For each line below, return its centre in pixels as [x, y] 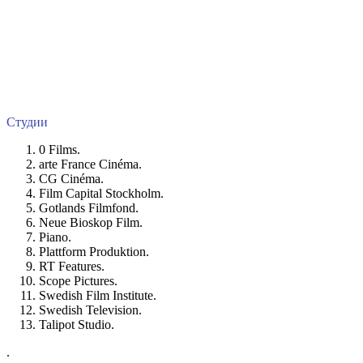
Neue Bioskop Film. [91, 223]
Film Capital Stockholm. [101, 194]
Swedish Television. [90, 310]
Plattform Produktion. [94, 252]
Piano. [55, 237]
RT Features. [72, 267]
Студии [27, 122]
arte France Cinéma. [90, 164]
